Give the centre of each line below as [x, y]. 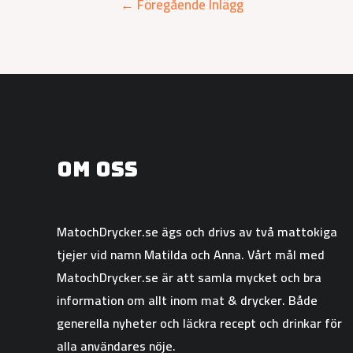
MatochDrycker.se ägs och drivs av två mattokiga [197, 231]
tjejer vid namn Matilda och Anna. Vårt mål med [191, 254]
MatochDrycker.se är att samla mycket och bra [189, 277]
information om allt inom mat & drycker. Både [187, 300]
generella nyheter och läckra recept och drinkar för [199, 323]
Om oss [97, 169]
